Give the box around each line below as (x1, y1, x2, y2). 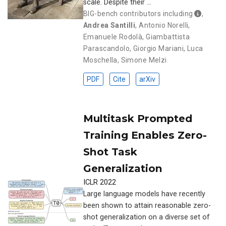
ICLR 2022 (83, 178, 116, 187)
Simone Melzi (121, 55, 167, 64)
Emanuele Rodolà (83, 32, 143, 41)
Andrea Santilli (83, 21, 136, 29)
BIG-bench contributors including (83, 9, 193, 18)
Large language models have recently (83, 189, 205, 198)
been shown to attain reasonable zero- (83, 201, 211, 210)
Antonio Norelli (139, 21, 189, 29)
